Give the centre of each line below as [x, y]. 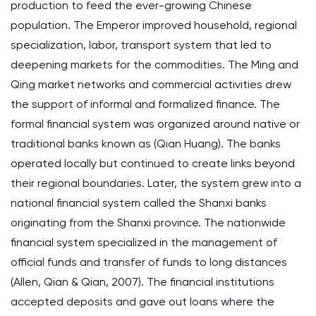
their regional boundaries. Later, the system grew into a [156, 183]
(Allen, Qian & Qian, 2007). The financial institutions [142, 282]
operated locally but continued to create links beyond [153, 163]
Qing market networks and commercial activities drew [151, 84]
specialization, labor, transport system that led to [141, 45]
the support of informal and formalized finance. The [145, 104]
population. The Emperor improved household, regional [154, 25]
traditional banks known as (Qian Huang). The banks [146, 144]
